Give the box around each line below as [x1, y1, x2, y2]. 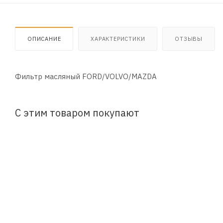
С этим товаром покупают [15, 106, 139, 119]
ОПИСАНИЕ [27, 35, 61, 42]
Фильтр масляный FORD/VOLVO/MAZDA [15, 71, 157, 81]
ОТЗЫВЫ [175, 35, 203, 42]
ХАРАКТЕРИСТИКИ [91, 35, 145, 42]
